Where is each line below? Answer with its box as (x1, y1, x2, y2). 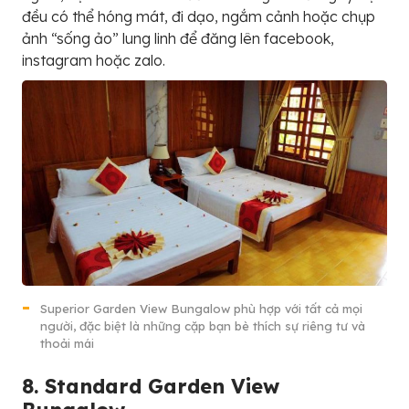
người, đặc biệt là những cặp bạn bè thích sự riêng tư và (40, 318, 365, 333)
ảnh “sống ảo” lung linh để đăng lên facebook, (22, 28, 334, 47)
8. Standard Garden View (22, 372, 279, 399)
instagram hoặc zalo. (22, 50, 165, 69)
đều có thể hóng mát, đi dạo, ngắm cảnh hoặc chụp (22, 6, 375, 26)
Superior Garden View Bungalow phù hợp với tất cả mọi (40, 300, 362, 316)
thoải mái (40, 335, 94, 351)
